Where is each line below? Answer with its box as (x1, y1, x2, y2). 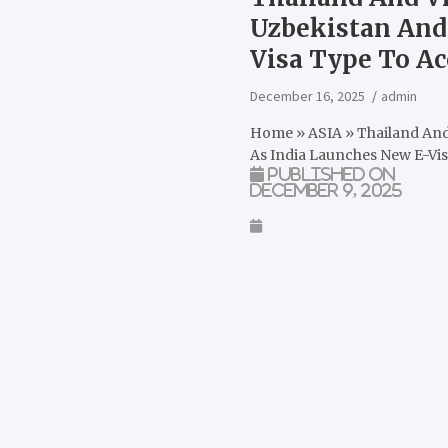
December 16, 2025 (250, 86, 366, 105)
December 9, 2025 (250, 181, 403, 198)
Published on (264, 165, 396, 182)
